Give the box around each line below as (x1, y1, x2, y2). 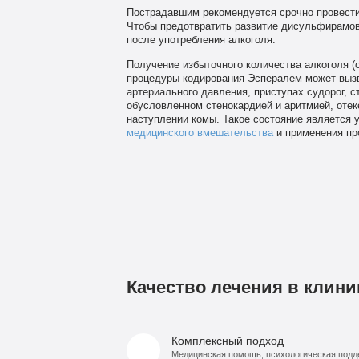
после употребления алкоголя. (126, 34, 276, 46)
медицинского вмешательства (126, 127, 273, 139)
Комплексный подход (171, 333, 284, 347)
